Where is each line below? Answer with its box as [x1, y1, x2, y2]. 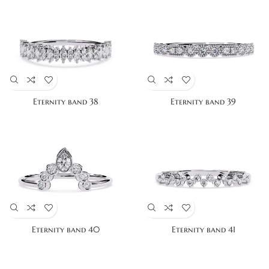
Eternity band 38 [33, 96, 98, 107]
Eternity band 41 [171, 224, 235, 235]
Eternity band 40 [32, 224, 100, 235]
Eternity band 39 [171, 96, 236, 107]
